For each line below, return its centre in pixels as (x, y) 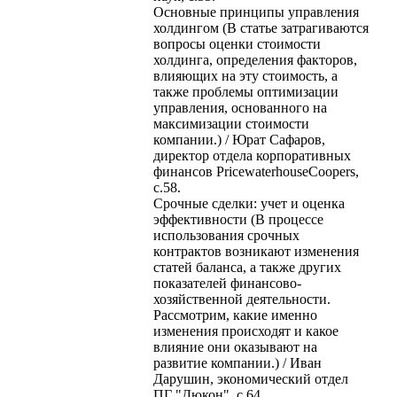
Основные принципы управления (256, 12)
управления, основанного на (240, 107)
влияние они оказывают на (235, 346)
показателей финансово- (227, 283)
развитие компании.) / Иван (237, 362)
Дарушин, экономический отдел (251, 378)
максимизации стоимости (231, 123)
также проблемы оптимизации (246, 91)
